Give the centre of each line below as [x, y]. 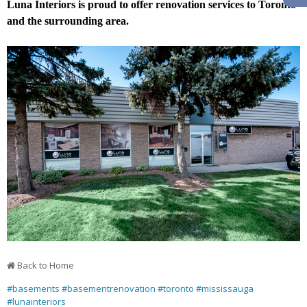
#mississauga [225, 288]
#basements [33, 288]
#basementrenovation [109, 288]
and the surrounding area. [69, 21]
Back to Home [46, 265]
